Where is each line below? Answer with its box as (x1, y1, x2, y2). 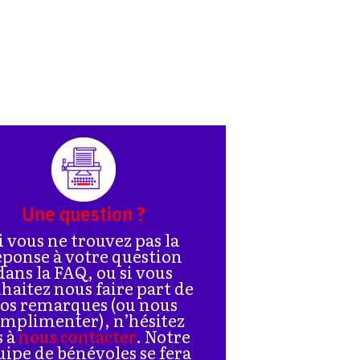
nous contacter (18, 323, 137, 348)
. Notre (136, 323, 191, 348)
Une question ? (22, 199, 146, 227)
